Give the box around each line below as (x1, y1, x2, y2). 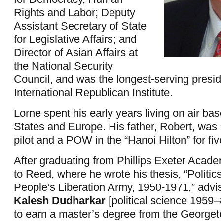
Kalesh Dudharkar (14, 194, 106, 207)
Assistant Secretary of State (14, 19, 147, 32)
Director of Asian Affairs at (14, 46, 138, 59)
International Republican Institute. (14, 86, 173, 99)
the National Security (14, 59, 113, 72)
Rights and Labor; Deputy (14, 6, 135, 19)
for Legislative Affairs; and (14, 33, 137, 45)
